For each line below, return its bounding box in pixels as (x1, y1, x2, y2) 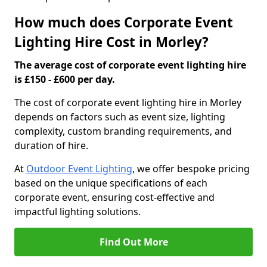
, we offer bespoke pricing (132, 162, 250, 175)
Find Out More (99, 235, 168, 249)
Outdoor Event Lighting (26, 162, 132, 175)
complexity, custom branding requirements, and (14, 125, 232, 138)
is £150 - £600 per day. (14, 73, 115, 86)
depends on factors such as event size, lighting (14, 110, 225, 123)
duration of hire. (14, 139, 88, 152)
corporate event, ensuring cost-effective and (14, 191, 215, 204)
